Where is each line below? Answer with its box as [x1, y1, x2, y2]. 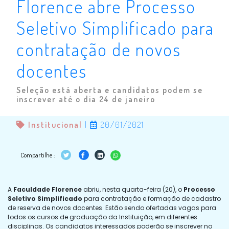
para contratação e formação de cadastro [82, 194, 221, 203]
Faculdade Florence [13, 185, 82, 194]
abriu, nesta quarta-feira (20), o [82, 185, 184, 194]
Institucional [26, 119, 85, 130]
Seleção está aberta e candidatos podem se [16, 84, 203, 95]
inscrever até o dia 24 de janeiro [16, 94, 155, 104]
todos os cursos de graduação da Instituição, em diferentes [8, 212, 197, 221]
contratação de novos [16, 37, 181, 60]
